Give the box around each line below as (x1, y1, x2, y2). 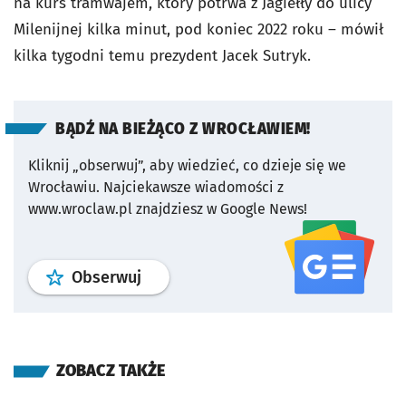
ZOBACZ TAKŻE (56, 360, 165, 381)
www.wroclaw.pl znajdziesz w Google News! (28, 200, 307, 217)
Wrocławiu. (28, 179, 100, 196)
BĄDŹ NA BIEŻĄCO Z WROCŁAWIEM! (55, 120, 311, 139)
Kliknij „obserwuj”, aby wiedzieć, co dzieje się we (28, 157, 346, 174)
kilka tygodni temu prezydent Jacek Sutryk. (14, 46, 311, 65)
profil (140, 266, 180, 286)
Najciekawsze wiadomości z (103, 179, 284, 196)
